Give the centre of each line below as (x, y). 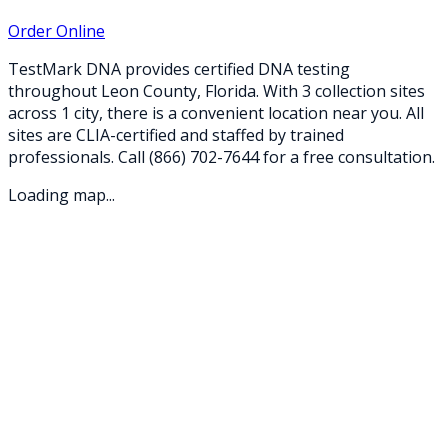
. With (279, 90)
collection (350, 90)
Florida (230, 90)
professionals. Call (78, 156)
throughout (54, 90)
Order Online (56, 30)
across (34, 112)
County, (172, 90)
